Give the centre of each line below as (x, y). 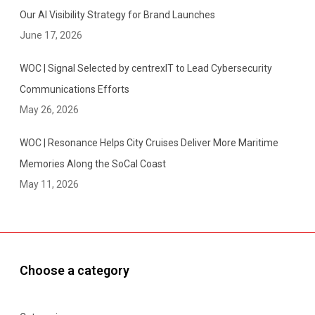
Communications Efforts (75, 90)
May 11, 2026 (49, 185)
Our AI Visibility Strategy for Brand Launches (117, 15)
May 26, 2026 (49, 110)
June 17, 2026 (51, 36)
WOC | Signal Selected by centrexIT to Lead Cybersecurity (146, 69)
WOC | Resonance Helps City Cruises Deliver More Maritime (149, 143)
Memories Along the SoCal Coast (93, 164)
